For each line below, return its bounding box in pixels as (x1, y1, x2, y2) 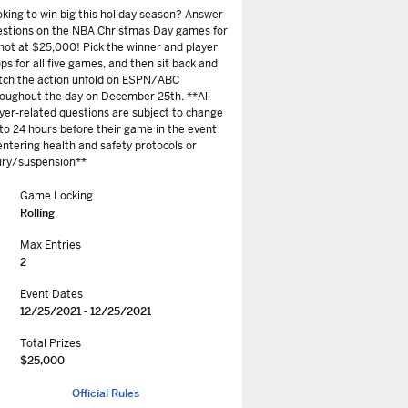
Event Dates (20, 287, 83, 301)
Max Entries (20, 238, 81, 252)
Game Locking (20, 189, 93, 203)
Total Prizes (20, 336, 81, 351)
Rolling (20, 206, 55, 219)
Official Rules (72, 386, 139, 400)
